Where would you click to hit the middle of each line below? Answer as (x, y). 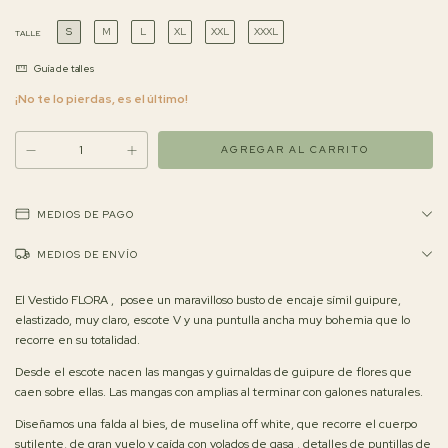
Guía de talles (63, 69)
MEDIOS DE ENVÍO (87, 255)
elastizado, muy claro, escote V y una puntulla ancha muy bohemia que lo (212, 320)
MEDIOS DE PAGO (85, 215)
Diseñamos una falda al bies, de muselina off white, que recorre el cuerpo (216, 424)
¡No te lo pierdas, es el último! (101, 99)
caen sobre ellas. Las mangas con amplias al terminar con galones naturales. (219, 392)
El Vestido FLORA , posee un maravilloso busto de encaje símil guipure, (208, 300)
